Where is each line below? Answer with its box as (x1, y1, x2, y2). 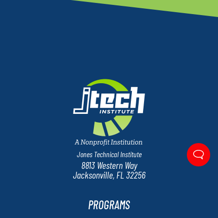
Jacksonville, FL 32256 (73, 169, 145, 181)
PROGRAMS (88, 197, 130, 212)
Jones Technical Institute (76, 149, 142, 159)
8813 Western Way (81, 159, 137, 171)
